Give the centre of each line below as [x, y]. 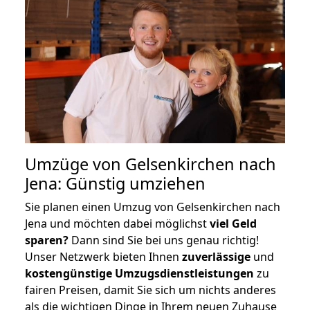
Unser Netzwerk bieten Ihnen [103, 256]
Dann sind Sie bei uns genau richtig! [164, 240]
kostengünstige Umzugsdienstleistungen [139, 273]
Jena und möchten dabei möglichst [117, 223]
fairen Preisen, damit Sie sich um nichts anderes [151, 290]
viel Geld [233, 223]
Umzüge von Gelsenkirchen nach [151, 164]
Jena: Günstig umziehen [115, 183]
